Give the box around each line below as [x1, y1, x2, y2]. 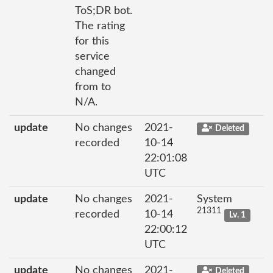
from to [75, 81, 111, 93]
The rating [75, 20, 125, 32]
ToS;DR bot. [75, 5, 132, 16]
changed [75, 66, 116, 77]
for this [75, 35, 109, 47]
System [197, 193, 232, 205]
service [75, 51, 110, 62]
